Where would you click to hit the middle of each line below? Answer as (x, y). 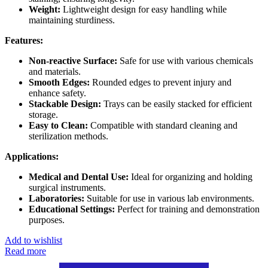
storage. (43, 115)
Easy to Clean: (58, 126)
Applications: (32, 157)
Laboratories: (57, 199)
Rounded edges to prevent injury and (161, 83)
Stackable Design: (65, 104)
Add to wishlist (33, 240)
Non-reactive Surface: (73, 61)
